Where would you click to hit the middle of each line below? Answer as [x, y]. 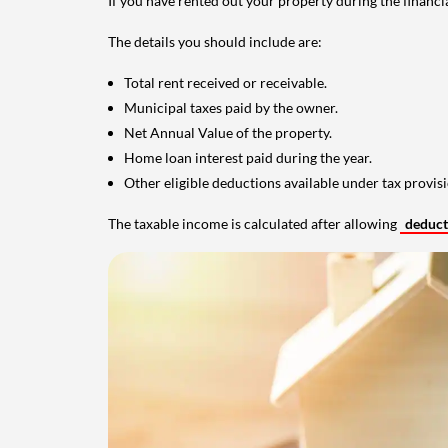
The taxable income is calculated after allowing [254, 224]
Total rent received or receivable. [225, 83]
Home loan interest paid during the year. [248, 158]
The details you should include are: [215, 42]
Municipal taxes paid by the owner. [231, 108]
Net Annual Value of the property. [228, 133]
